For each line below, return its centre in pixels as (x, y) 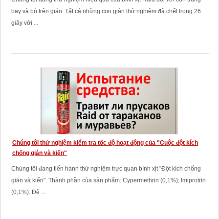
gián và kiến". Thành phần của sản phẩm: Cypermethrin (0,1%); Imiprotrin (108, 180)
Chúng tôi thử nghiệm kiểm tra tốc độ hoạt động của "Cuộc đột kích (105, 143)
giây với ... (24, 23)
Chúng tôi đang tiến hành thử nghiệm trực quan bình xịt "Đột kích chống (106, 169)
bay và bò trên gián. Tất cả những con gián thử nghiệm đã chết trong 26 (106, 11)
